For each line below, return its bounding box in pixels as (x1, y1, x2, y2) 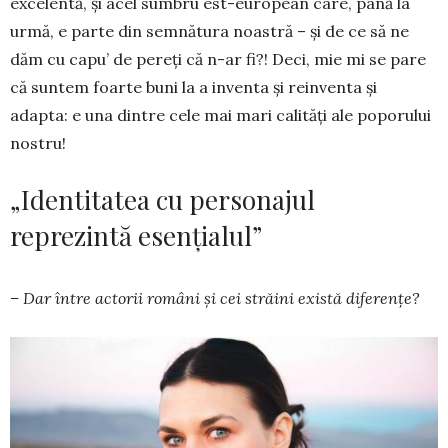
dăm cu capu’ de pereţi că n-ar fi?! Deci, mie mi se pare (10, 49, 426, 69)
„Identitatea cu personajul (10, 182, 315, 217)
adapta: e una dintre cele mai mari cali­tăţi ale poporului (10, 105, 431, 125)
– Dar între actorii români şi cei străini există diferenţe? (10, 288, 420, 308)
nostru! (10, 133, 66, 153)
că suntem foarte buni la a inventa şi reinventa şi (10, 77, 377, 97)
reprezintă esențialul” (10, 218, 262, 253)
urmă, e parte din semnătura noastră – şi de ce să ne (10, 21, 409, 41)
